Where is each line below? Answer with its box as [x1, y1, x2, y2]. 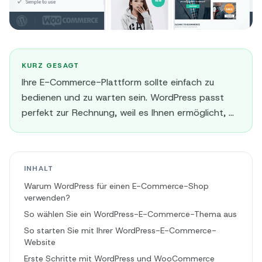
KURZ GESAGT [22, 61, 80, 70]
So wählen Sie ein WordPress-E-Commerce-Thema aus [24, 209, 237, 219]
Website [24, 237, 56, 247]
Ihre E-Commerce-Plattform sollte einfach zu [22, 76, 214, 88]
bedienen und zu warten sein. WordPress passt [22, 91, 224, 104]
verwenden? [24, 192, 70, 203]
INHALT [24, 164, 54, 173]
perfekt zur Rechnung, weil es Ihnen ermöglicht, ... [22, 106, 234, 119]
